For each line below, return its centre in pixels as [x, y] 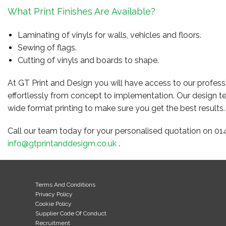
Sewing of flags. [47, 48]
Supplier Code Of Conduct [71, 213]
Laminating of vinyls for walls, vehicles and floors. [109, 35]
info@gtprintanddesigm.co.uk [62, 144]
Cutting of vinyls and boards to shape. [88, 60]
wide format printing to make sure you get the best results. [116, 108]
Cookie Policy [53, 204]
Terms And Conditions [65, 185]
